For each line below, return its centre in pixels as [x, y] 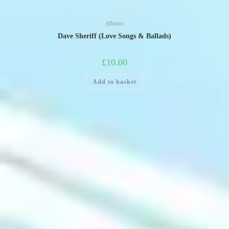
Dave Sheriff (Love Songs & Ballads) [114, 36]
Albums [114, 23]
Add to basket [114, 82]
